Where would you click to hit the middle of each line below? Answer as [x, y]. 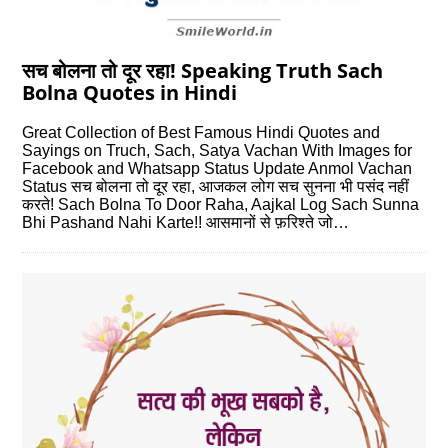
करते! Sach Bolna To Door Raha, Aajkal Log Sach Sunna [221, 205]
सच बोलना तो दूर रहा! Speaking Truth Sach [203, 71]
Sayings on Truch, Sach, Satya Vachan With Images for [217, 151]
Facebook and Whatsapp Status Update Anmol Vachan [217, 169]
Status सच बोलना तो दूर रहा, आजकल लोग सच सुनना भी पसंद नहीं [216, 187]
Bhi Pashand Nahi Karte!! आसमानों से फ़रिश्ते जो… [186, 223]
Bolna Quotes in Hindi [130, 93]
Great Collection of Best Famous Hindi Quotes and [201, 133]
